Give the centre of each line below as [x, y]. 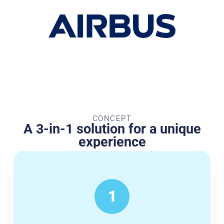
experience [112, 142]
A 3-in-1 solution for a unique [112, 129]
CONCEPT [112, 119]
